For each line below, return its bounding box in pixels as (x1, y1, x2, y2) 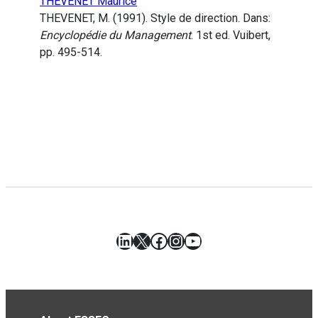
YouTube (184, 230, 251, 251)
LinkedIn (116, 230, 182, 251)
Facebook (150, 230, 224, 251)
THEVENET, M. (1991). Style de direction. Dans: (40, 11, 270, 26)
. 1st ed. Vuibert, (191, 28, 270, 43)
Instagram (167, 230, 246, 251)
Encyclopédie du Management (40, 28, 191, 43)
